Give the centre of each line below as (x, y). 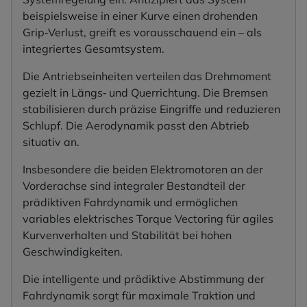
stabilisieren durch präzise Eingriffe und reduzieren (151, 109)
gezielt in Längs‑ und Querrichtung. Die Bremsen (145, 93)
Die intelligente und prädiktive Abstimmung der (144, 279)
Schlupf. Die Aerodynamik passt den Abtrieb (136, 126)
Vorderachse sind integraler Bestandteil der (134, 186)
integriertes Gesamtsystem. (94, 49)
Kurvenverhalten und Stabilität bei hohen (127, 235)
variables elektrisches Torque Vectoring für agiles (148, 219)
